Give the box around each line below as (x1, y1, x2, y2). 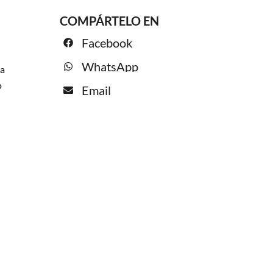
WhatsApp (82, 59, 139, 74)
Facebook (82, 35, 133, 51)
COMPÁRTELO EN (60, 13, 162, 28)
